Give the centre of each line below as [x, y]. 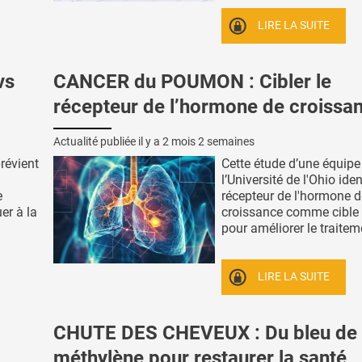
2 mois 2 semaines [208, 141]
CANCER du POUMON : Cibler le [192, 81]
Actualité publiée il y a [108, 141]
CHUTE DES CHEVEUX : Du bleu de [205, 333]
